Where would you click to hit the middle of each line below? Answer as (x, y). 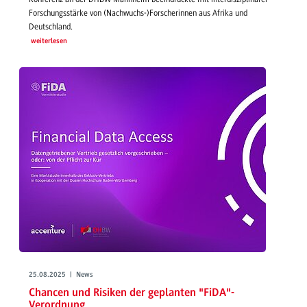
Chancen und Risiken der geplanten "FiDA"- (132, 293)
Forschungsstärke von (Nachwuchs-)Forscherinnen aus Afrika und (138, 13)
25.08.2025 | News (61, 275)
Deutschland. (51, 26)
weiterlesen (49, 41)
